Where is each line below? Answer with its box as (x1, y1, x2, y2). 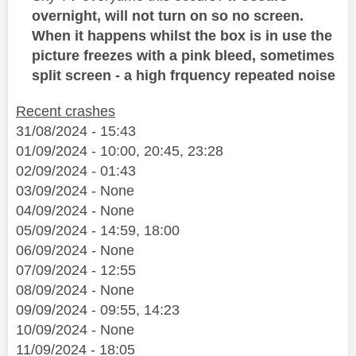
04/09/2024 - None (16, 203, 134, 219)
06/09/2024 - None (16, 242, 134, 259)
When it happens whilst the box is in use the (32, 28, 332, 44)
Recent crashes (16, 103, 115, 120)
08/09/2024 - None (16, 282, 134, 299)
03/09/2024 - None (16, 183, 134, 199)
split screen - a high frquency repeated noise (32, 68, 335, 84)
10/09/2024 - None (16, 322, 134, 339)
